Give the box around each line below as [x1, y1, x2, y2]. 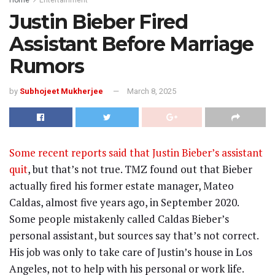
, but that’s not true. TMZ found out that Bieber [28, 162, 252, 177]
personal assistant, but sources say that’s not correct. [9, 228, 258, 243]
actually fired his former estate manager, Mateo [9, 179, 234, 193]
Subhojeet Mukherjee [20, 87, 103, 96]
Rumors [9, 53, 84, 78]
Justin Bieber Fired [9, 9, 188, 34]
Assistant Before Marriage [9, 31, 254, 56]
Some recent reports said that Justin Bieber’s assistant [9, 145, 263, 160]
